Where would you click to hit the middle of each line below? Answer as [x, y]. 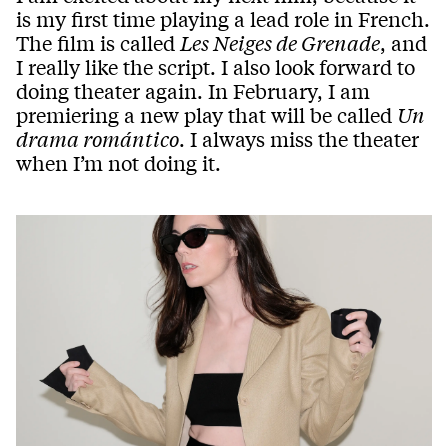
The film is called [98, 43]
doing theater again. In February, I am [193, 91]
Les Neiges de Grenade [280, 43]
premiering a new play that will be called [206, 115]
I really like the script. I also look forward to [215, 67]
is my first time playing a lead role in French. [223, 19]
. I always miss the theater [299, 139]
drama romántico [97, 139]
